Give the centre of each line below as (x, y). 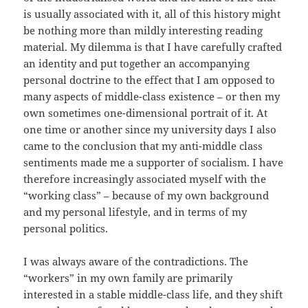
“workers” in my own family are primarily (128, 278)
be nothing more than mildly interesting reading (143, 31)
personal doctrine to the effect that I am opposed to (150, 80)
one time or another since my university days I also (150, 130)
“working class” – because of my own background (146, 196)
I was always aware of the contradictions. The (136, 262)
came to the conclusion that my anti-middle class (143, 146)
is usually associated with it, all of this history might (152, 14)
